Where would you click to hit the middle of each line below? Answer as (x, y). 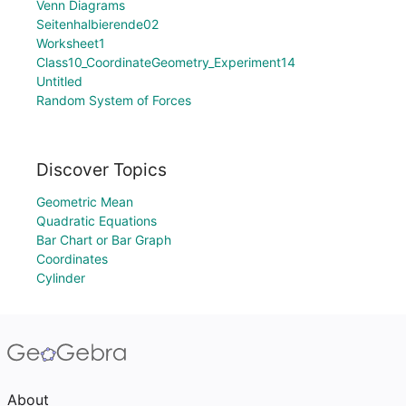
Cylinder (61, 278)
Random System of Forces (114, 101)
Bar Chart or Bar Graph (104, 240)
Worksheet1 (71, 43)
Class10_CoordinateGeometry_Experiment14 (166, 63)
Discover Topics (101, 169)
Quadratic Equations (97, 221)
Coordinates (72, 259)
